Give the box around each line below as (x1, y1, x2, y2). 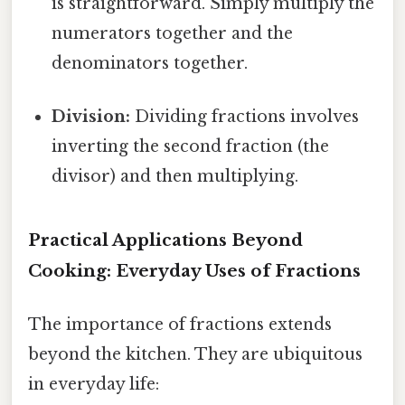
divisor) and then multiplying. (52, 165, 299, 186)
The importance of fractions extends (28, 314, 332, 334)
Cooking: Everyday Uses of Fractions (28, 259, 361, 281)
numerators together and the (52, 23, 294, 43)
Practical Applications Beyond (28, 229, 303, 250)
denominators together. (52, 52, 249, 73)
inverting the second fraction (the (52, 136, 330, 156)
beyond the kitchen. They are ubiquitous (28, 344, 363, 364)
